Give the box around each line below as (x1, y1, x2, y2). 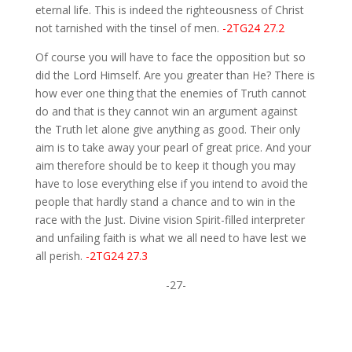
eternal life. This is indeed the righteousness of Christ (35, 2, 304, 18)
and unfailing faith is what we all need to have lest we (35, 230, 306, 246)
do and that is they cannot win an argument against (35, 104, 298, 119)
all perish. (35, 248, 86, 264)
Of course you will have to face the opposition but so (35, 49, 306, 65)
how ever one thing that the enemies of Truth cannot (35, 86, 306, 101)
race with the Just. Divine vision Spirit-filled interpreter (35, 212, 305, 228)
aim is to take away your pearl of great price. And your (35, 140, 311, 156)
